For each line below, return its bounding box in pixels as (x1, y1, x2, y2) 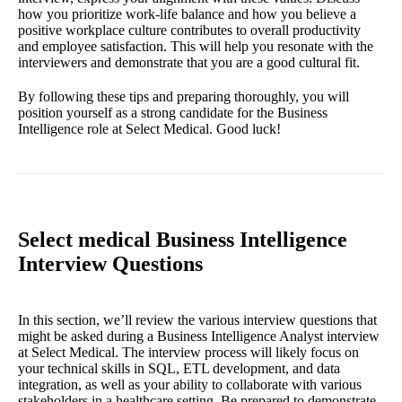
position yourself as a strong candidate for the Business (18, 104, 328, 120)
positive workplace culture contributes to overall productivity (18, 22, 361, 38)
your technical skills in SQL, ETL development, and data (18, 360, 340, 376)
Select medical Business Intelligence (18, 227, 347, 251)
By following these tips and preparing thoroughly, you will (18, 88, 349, 104)
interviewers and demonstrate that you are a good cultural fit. (18, 54, 360, 70)
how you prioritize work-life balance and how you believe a (18, 5, 356, 22)
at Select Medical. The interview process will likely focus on (18, 344, 359, 360)
